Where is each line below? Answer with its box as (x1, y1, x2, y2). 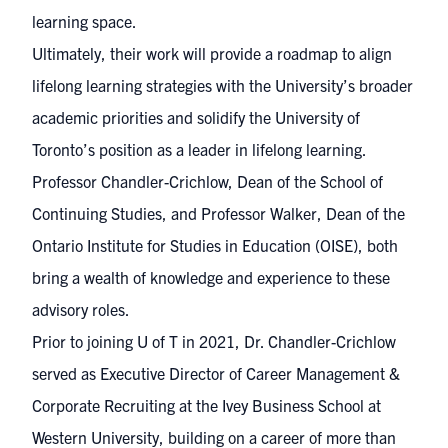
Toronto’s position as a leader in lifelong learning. (32, 139, 367, 159)
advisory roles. (32, 299, 130, 319)
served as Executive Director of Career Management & (32, 363, 400, 383)
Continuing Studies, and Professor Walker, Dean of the (32, 203, 405, 223)
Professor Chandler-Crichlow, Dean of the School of (32, 171, 383, 191)
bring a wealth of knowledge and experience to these (32, 267, 390, 287)
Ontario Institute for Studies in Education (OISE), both (32, 235, 398, 255)
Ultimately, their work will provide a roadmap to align (32, 43, 392, 63)
